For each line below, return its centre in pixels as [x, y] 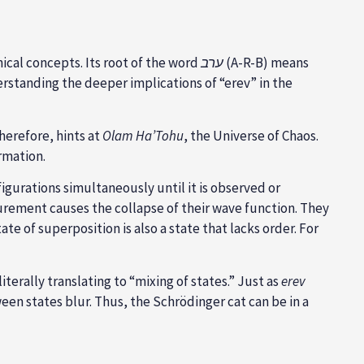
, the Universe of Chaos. [251, 135]
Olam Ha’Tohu [143, 135]
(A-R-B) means [266, 63]
